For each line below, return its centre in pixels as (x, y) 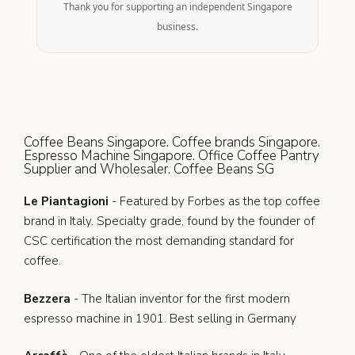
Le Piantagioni (68, 201)
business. (177, 27)
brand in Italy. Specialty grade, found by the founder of (169, 221)
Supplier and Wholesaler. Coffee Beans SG (149, 169)
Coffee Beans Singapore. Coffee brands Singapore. (172, 142)
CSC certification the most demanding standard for (159, 241)
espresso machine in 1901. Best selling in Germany (160, 318)
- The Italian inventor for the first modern (182, 298)
